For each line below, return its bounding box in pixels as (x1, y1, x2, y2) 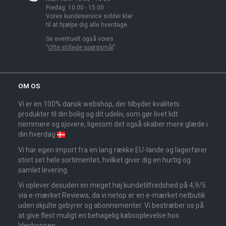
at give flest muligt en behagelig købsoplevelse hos (18, 211, 179, 220)
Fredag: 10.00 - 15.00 (46, 4, 104, 12)
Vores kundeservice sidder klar (46, 13, 133, 20)
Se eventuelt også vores (46, 35, 114, 42)
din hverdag (18, 130, 57, 139)
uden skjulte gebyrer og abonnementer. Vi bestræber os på (18, 201, 204, 210)
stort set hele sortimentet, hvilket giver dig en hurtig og (18, 155, 191, 164)
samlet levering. (18, 165, 70, 174)
